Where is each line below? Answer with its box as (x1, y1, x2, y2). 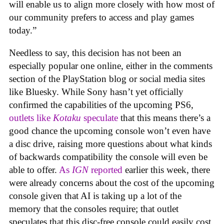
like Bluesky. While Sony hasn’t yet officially (9, 86, 183, 97)
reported (91, 164, 122, 175)
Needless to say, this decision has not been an (9, 47, 181, 58)
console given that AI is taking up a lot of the (9, 190, 181, 201)
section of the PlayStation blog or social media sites (9, 73, 205, 84)
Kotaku (53, 112, 81, 123)
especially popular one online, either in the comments (9, 60, 212, 71)
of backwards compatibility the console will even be (9, 151, 207, 162)
